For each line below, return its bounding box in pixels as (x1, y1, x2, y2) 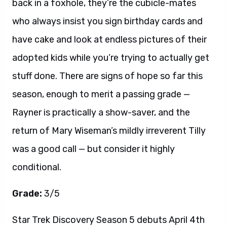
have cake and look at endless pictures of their (12, 33, 207, 45)
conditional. (12, 161, 61, 173)
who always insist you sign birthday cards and (12, 15, 203, 27)
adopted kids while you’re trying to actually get (12, 52, 209, 63)
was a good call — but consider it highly (12, 143, 175, 155)
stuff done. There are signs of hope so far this (12, 70, 203, 82)
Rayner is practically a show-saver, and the (12, 106, 190, 118)
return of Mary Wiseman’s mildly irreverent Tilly (12, 125, 206, 136)
